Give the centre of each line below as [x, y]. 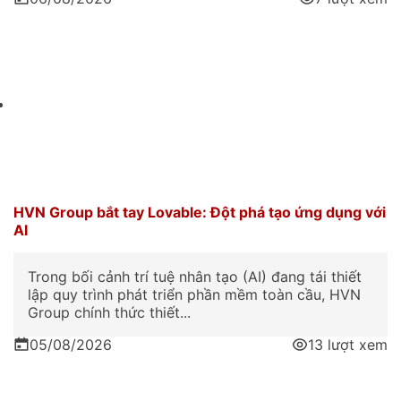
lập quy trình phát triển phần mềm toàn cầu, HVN [194, 295]
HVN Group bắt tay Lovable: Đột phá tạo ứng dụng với [200, 213]
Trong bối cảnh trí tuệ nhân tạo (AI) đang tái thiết [195, 277]
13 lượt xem [348, 345]
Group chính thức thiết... [109, 313]
